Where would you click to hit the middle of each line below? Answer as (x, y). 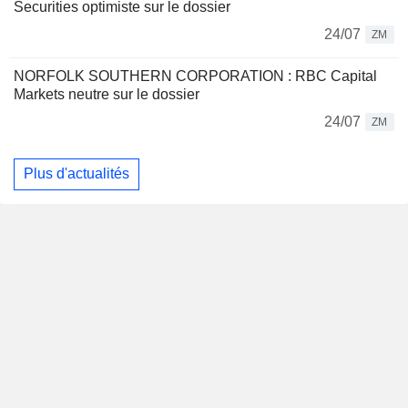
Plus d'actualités (76, 174)
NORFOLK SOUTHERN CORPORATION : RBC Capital (195, 76)
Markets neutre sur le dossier (107, 94)
